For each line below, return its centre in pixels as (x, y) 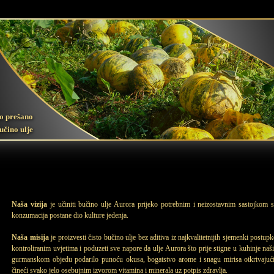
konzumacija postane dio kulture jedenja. (71, 215)
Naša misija (30, 237)
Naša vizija (29, 204)
